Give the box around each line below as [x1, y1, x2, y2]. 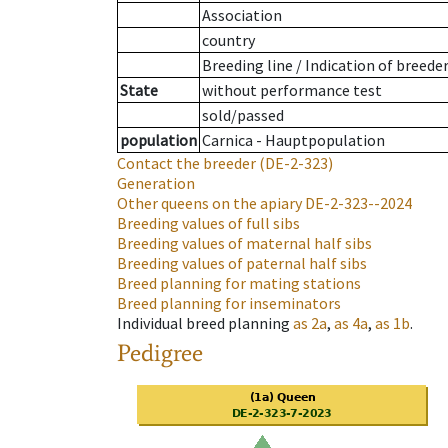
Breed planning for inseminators [117, 293, 341, 314]
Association [202, 5, 282, 26]
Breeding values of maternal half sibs [117, 233, 372, 254]
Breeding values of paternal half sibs [117, 253, 367, 274]
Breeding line [202, 55, 293, 76]
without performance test [202, 80, 382, 101]
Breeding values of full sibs [117, 213, 300, 234]
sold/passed [202, 105, 284, 126]
